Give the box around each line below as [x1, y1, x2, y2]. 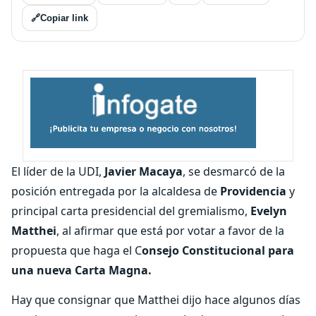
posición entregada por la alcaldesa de [11, 183, 220, 199]
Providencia [220, 183, 286, 199]
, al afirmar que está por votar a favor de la [56, 223, 284, 238]
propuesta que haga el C [11, 243, 142, 258]
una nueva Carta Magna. [11, 262, 152, 278]
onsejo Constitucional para [142, 243, 294, 258]
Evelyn [250, 203, 287, 219]
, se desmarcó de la [183, 164, 285, 179]
